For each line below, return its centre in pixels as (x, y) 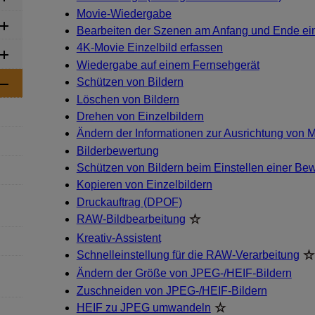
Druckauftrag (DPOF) (129, 202)
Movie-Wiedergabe (124, 13)
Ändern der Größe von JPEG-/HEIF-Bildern (184, 274)
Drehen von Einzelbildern (140, 116)
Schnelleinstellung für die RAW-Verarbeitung (188, 255)
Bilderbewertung (117, 150)
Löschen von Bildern (128, 99)
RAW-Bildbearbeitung (131, 219)
